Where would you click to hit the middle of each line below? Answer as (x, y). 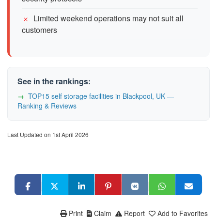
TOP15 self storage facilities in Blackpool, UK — (101, 96)
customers (39, 30)
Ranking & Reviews (47, 105)
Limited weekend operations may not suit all (108, 18)
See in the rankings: (54, 81)
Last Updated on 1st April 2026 (48, 134)
